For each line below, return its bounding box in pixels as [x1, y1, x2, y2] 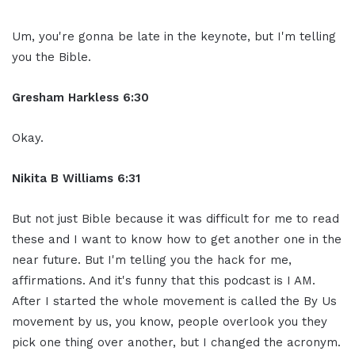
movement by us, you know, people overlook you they [12, 314, 327, 329]
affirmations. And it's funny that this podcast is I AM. [12, 273, 315, 288]
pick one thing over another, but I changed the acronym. [12, 334, 341, 349]
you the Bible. [12, 49, 91, 64]
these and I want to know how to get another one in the [12, 231, 342, 246]
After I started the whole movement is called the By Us [12, 293, 337, 308]
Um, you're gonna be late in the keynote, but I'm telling [12, 29, 336, 44]
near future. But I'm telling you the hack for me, [12, 252, 292, 267]
